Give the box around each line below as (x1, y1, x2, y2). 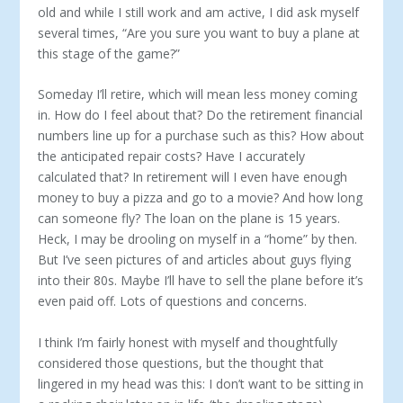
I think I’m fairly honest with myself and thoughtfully (38, 333, 338, 351)
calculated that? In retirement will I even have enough (38, 168, 348, 186)
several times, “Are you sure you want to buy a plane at (38, 23, 361, 41)
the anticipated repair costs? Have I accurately (38, 148, 306, 166)
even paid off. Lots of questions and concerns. (38, 292, 311, 310)
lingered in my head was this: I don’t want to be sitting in (38, 374, 364, 392)
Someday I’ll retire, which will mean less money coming (38, 85, 358, 103)
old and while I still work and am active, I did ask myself (38, 3, 360, 21)
